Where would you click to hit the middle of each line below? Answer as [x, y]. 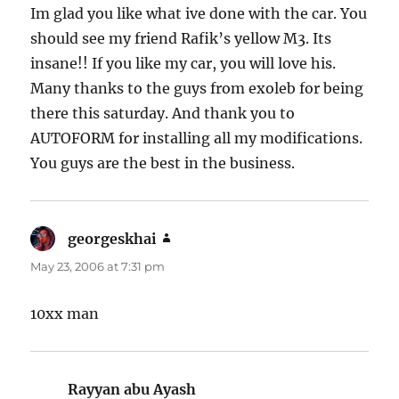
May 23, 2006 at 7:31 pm [98, 266]
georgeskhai [113, 238]
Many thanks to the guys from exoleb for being [197, 88]
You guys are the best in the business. [163, 163]
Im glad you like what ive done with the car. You [199, 13]
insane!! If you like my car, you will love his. [183, 63]
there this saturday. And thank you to [163, 113]
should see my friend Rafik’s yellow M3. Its [181, 38]
